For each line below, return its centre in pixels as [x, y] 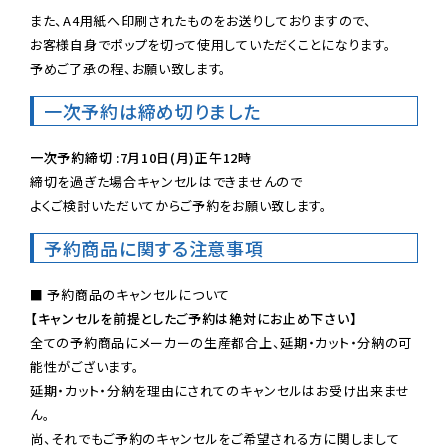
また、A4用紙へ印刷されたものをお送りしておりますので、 [201, 20]
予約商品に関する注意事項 [154, 247]
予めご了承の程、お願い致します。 [129, 68]
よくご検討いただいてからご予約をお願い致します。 [179, 205]
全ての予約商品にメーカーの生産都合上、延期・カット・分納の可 [221, 342]
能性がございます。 [85, 366]
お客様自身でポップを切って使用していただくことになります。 [211, 44]
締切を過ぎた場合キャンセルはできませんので [166, 181]
